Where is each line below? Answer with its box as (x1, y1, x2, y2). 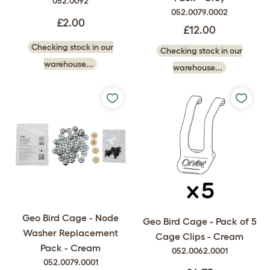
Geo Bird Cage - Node (22, 212, 119, 224)
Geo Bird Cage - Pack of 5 (142, 216, 257, 227)
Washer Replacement (23, 227, 118, 239)
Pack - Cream (40, 242, 101, 254)
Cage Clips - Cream (155, 231, 243, 242)
